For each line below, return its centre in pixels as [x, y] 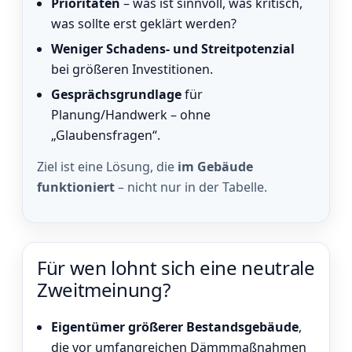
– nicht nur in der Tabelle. [191, 187]
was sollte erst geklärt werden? [144, 23]
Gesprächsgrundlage [116, 94]
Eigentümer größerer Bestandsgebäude [175, 327]
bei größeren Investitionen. [132, 69]
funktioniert [76, 187]
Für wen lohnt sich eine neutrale [176, 268]
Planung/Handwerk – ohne [131, 114]
